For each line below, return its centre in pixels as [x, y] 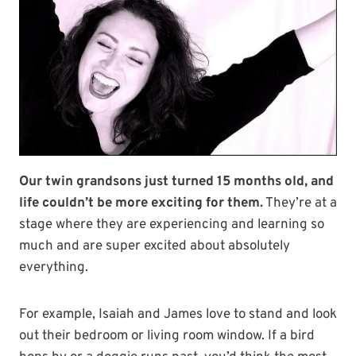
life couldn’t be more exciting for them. [141, 204]
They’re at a [300, 204]
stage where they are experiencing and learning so [172, 225]
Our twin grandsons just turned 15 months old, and [176, 182]
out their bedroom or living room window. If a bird [167, 337]
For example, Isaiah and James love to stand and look [178, 315]
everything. [54, 268]
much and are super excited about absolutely [155, 247]
